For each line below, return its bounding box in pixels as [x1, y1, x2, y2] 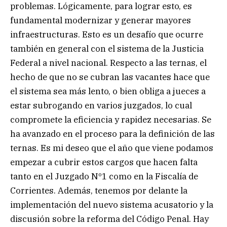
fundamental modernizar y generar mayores [10, 14, 191, 26]
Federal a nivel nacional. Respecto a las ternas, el [10, 57, 207, 68]
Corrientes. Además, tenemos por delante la [10, 184, 187, 196]
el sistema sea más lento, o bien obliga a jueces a [10, 85, 206, 97]
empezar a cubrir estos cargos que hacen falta [10, 156, 198, 168]
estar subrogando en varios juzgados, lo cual [10, 99, 192, 111]
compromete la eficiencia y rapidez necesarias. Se [10, 113, 211, 125]
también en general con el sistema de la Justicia [10, 43, 204, 54]
